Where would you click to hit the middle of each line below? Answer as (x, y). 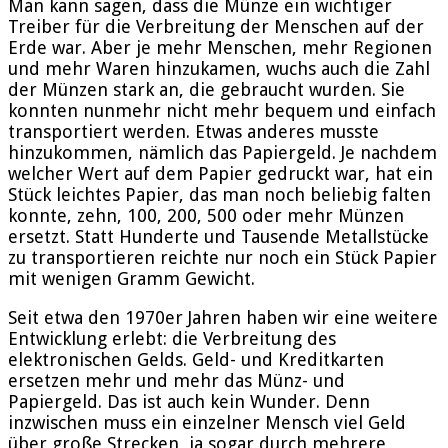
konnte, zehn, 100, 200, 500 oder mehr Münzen (206, 215)
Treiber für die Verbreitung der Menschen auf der (216, 26)
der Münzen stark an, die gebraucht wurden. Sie (206, 89)
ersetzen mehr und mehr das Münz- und (176, 380)
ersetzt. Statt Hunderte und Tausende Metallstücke (218, 236)
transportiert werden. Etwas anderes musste (193, 131)
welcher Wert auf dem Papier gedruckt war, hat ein (220, 173)
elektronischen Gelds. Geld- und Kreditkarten (196, 359)
